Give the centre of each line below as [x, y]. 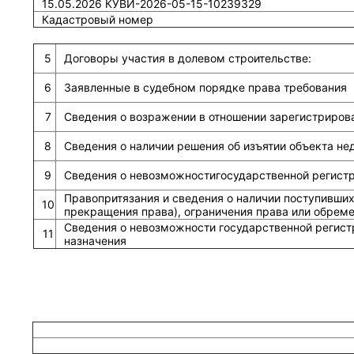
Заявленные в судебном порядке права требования [205, 87]
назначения [95, 241]
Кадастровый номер [97, 19]
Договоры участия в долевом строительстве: [187, 58]
